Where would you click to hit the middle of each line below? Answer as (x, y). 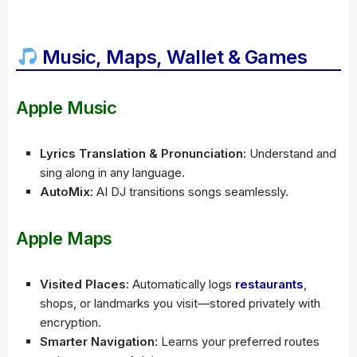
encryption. (71, 323)
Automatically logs (182, 284)
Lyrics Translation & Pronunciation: (143, 154)
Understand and (291, 154)
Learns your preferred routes (239, 342)
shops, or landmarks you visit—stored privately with (180, 304)
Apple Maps (64, 239)
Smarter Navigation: (99, 342)
